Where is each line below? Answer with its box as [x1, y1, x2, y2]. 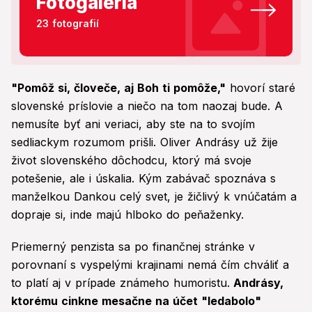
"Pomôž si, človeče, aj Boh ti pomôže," [11, 81, 226, 95]
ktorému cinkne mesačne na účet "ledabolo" [11, 294, 261, 309]
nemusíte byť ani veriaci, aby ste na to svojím [11, 117, 255, 132]
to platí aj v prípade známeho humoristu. [11, 276, 230, 290]
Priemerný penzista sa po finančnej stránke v [11, 240, 255, 254]
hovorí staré [226, 81, 295, 95]
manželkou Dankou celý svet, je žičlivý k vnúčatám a [11, 189, 297, 204]
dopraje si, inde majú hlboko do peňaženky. [11, 208, 244, 222]
